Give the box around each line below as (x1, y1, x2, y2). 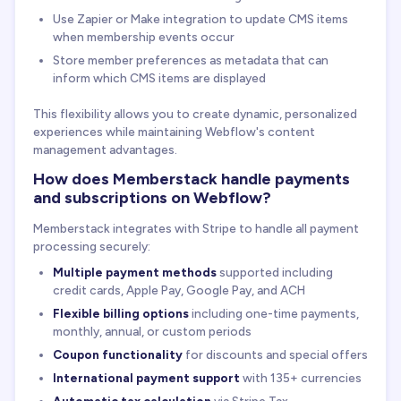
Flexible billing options (53, 306, 189, 321)
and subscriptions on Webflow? (33, 187, 271, 208)
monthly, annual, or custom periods (53, 324, 252, 339)
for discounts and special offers (183, 347, 368, 363)
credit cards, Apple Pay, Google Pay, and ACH (53, 283, 305, 298)
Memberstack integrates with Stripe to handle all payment (33, 221, 359, 236)
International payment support (53, 371, 240, 386)
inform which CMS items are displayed (53, 70, 266, 85)
